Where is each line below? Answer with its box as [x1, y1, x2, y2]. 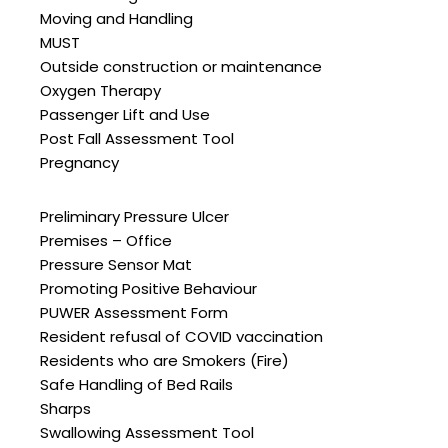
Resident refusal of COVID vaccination [40, 326, 323, 348]
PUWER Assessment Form [40, 302, 228, 324]
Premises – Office [40, 230, 172, 252]
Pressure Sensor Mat [40, 254, 192, 276]
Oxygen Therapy [40, 80, 161, 102]
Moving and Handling [40, 8, 193, 30]
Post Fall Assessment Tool [40, 128, 234, 150]
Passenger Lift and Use [40, 104, 210, 126]
